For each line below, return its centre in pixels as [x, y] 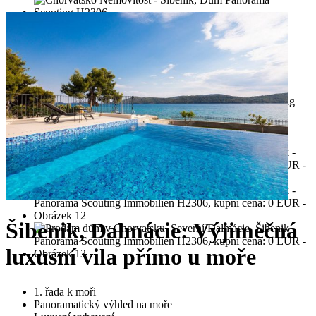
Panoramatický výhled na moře [103, 304]
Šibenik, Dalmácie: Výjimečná [152, 231]
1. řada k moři [65, 291]
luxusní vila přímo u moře [131, 257]
